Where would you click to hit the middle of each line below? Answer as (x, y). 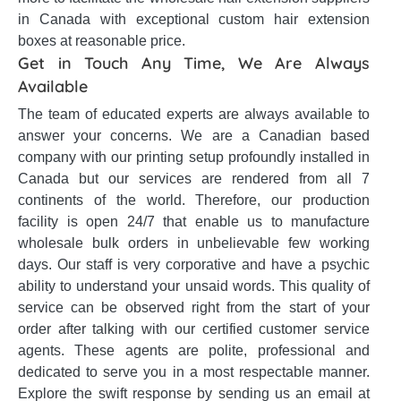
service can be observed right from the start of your (194, 307)
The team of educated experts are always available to (194, 114)
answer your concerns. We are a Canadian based (194, 136)
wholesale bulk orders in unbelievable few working (194, 243)
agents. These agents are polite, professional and (194, 350)
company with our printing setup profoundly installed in (194, 157)
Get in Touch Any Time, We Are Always (194, 63)
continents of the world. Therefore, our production (194, 200)
